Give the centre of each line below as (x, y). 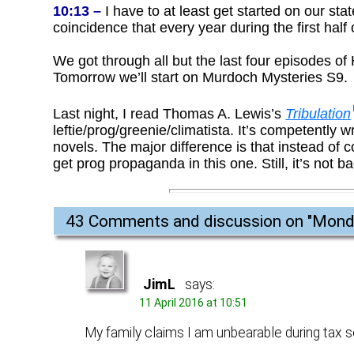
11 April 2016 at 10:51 (194, 302)
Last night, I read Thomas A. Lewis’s (169, 113)
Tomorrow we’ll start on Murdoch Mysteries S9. (201, 78)
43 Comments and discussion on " (189, 221)
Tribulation (318, 113)
